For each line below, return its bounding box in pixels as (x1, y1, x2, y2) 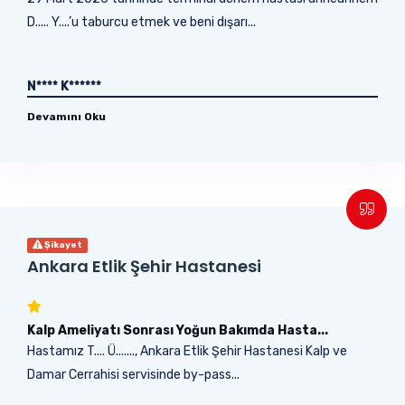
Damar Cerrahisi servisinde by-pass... (27, 366, 240, 382)
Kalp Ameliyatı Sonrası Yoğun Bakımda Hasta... (27, 322, 328, 338)
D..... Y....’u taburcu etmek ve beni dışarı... (27, 14, 256, 30)
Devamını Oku (27, 109, 106, 123)
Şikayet (42, 239, 82, 250)
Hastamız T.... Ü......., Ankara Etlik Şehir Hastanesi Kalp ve (27, 343, 347, 359)
